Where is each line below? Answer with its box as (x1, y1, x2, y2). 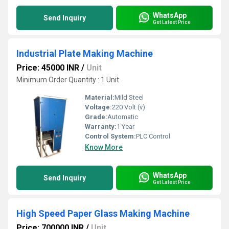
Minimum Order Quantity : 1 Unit (16, 76, 119, 84)
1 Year (117, 123, 134, 130)
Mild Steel (114, 94, 144, 101)
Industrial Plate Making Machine (16, 48, 153, 59)
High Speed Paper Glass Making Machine (16, 208, 190, 219)
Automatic (107, 113, 138, 121)
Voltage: (85, 103, 112, 111)
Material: (85, 94, 114, 101)
